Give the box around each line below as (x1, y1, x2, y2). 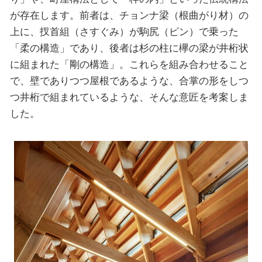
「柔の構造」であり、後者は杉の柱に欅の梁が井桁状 (9, 42, 249, 54)
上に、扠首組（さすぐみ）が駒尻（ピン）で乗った (9, 25, 239, 37)
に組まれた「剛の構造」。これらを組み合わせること (9, 58, 249, 70)
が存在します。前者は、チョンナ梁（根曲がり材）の (9, 9, 249, 21)
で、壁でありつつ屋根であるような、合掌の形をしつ (9, 74, 249, 87)
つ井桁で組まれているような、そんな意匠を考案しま (9, 91, 249, 103)
